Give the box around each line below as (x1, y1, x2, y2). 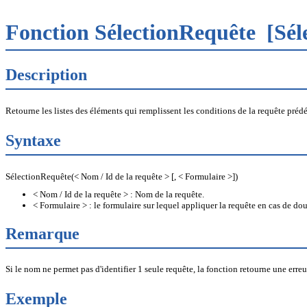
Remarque (5, 224, 79, 243)
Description (5, 65, 87, 84)
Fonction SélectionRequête (5, 20, 261, 45)
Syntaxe (5, 131, 61, 149)
